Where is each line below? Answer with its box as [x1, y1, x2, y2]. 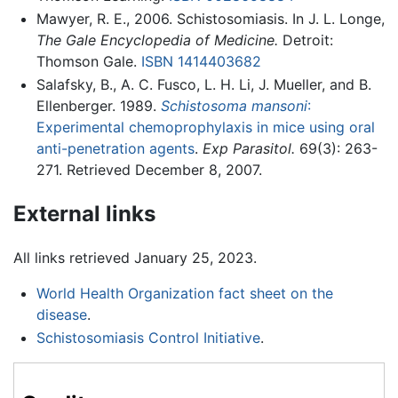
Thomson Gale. [36, 52, 141, 71]
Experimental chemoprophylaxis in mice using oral [36, 117, 375, 136]
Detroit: [277, 31, 333, 50]
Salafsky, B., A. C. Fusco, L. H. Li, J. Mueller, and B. [36, 75, 371, 93]
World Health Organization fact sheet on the [36, 284, 333, 303]
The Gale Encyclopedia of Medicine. [36, 31, 278, 50]
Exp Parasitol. [202, 139, 295, 157]
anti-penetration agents [36, 139, 195, 157]
